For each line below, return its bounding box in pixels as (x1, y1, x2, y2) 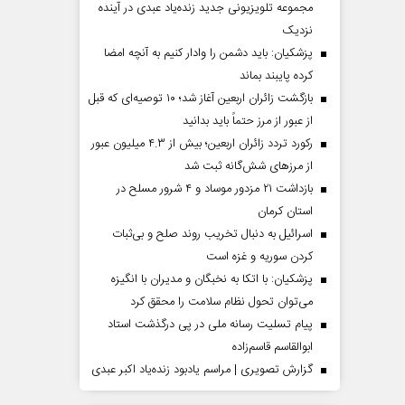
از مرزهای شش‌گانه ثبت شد (184, 156, 313, 176)
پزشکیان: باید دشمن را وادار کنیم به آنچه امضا (104, 43, 313, 63)
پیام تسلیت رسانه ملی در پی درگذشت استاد (108, 315, 313, 334)
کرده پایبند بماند (240, 66, 313, 86)
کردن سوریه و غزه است (206, 247, 313, 267)
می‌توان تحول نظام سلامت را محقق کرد (130, 292, 313, 312)
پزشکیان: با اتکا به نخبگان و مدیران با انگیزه (111, 269, 313, 289)
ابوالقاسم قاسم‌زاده (232, 337, 313, 357)
